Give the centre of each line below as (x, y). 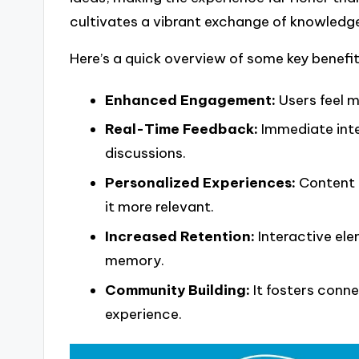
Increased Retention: (179, 237)
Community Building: (177, 290)
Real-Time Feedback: (181, 129)
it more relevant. (159, 207)
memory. (134, 261)
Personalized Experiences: (200, 183)
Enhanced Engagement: (190, 100)
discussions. (145, 153)
